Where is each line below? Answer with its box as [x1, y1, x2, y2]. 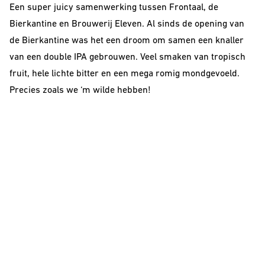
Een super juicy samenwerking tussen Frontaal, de [9, 3, 218, 12]
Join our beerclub [28, 189, 92, 198]
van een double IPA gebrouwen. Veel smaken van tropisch [9, 53, 245, 62]
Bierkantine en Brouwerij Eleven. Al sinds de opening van [9, 20, 244, 29]
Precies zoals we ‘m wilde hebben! [9, 86, 151, 95]
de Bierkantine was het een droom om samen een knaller [9, 36, 244, 46]
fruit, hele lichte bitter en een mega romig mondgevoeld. [9, 69, 240, 79]
